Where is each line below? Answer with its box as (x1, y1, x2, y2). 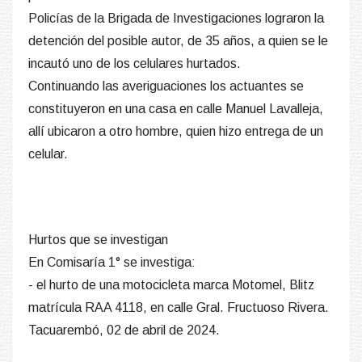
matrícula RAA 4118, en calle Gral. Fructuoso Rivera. (28, 301, 329, 315)
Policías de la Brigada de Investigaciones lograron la (28, 11, 324, 26)
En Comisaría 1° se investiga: (28, 255, 196, 270)
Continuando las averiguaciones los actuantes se (28, 79, 304, 94)
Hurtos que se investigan (28, 233, 168, 247)
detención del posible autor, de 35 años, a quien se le (28, 34, 328, 48)
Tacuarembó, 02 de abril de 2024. (28, 323, 220, 338)
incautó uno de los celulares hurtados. (28, 57, 241, 71)
